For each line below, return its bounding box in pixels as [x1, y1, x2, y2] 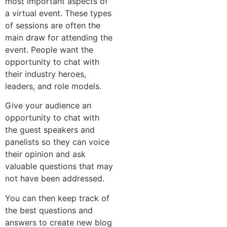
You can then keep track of [5, 193, 109, 203]
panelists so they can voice [5, 137, 109, 147]
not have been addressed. [5, 173, 104, 184]
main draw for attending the [5, 32, 112, 43]
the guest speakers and [5, 125, 95, 135]
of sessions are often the [5, 20, 100, 30]
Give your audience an [5, 100, 91, 111]
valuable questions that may [5, 161, 113, 172]
